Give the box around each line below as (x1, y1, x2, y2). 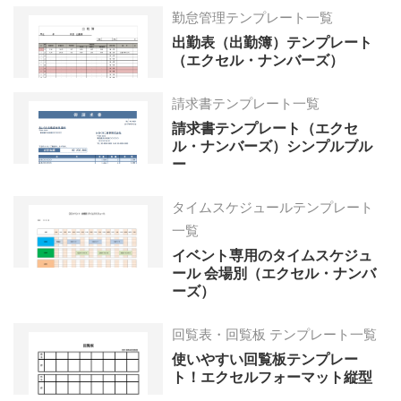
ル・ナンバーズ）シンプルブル (172, 139, 373, 155)
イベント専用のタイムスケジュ (172, 248, 373, 264)
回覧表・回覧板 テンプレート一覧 (172, 327, 378, 343)
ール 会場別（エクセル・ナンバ (172, 266, 377, 282)
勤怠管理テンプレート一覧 (172, 10, 334, 26)
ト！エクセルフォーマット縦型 (172, 370, 373, 386)
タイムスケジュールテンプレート (172, 200, 374, 216)
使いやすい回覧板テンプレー (172, 352, 359, 368)
